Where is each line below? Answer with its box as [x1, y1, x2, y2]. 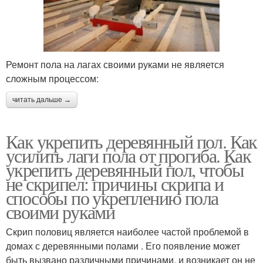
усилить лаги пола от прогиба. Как [6, 142, 251, 168]
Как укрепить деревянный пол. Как [6, 128, 257, 154]
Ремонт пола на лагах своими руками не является [6, 57, 224, 71]
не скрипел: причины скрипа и [6, 170, 224, 196]
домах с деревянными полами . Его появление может [6, 238, 240, 252]
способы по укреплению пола [6, 184, 218, 210]
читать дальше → [12, 95, 71, 104]
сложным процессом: [6, 71, 99, 85]
